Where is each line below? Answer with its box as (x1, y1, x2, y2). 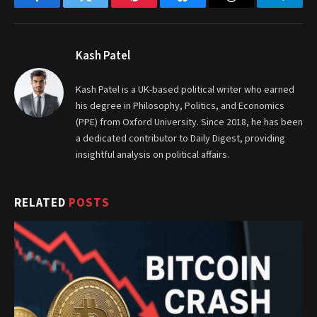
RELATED (14, 195, 69, 212)
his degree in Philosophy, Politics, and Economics (76, 99, 284, 114)
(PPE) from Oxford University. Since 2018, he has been (76, 115, 303, 130)
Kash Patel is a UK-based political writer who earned (76, 83, 294, 98)
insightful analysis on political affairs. (76, 148, 229, 163)
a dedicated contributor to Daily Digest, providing (76, 132, 285, 146)
